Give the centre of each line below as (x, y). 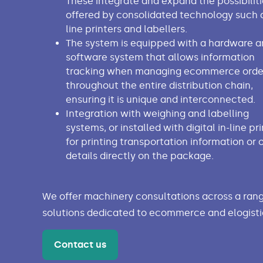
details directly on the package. (141, 156)
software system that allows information (160, 58)
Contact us (80, 245)
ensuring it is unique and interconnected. (160, 100)
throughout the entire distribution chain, (159, 86)
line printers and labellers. (126, 29)
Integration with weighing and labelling (157, 114)
